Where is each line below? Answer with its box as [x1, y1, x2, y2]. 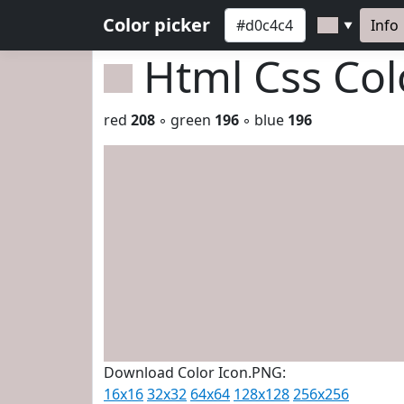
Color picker [103, 13, 210, 37]
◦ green [155, 110, 215, 130]
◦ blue [239, 110, 288, 130]
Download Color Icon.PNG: [104, 363, 286, 382]
